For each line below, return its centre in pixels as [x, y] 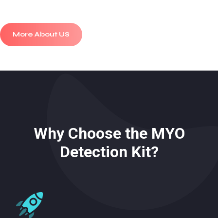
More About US [41, 35]
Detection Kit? [109, 152]
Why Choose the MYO [109, 134]
